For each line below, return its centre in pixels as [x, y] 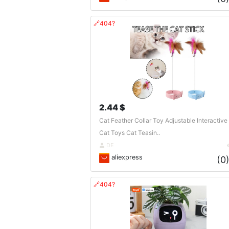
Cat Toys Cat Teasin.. [129, 133]
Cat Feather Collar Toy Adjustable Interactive [163, 121]
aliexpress [126, 157]
